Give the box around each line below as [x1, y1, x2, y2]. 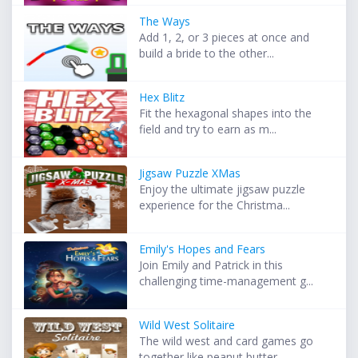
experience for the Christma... [139, 197, 291, 213]
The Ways [139, 14, 191, 30]
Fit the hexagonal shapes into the [139, 105, 312, 121]
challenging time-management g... [139, 273, 314, 289]
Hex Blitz [139, 89, 185, 105]
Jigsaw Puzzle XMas [139, 165, 241, 181]
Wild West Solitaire [139, 317, 236, 333]
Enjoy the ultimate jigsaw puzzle [139, 181, 306, 197]
